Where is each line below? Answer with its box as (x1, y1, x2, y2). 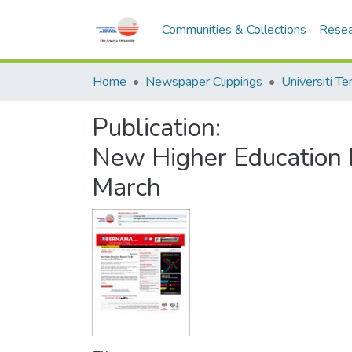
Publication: (92, 111, 221, 145)
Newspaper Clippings (145, 73, 262, 90)
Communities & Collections (162, 21, 307, 38)
